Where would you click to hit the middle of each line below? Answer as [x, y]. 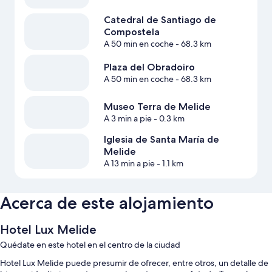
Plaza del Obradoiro [149, 67]
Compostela [131, 32]
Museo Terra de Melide [157, 107]
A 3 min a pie [127, 119]
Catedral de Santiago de [160, 20]
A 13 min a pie [129, 163]
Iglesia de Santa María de [161, 139]
